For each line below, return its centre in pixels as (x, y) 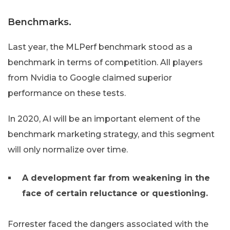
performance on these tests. (67, 93)
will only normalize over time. (68, 150)
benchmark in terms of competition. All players (105, 63)
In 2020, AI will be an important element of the (104, 119)
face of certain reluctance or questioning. (115, 194)
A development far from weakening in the (116, 178)
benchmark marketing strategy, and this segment (111, 135)
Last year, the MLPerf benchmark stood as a (100, 47)
